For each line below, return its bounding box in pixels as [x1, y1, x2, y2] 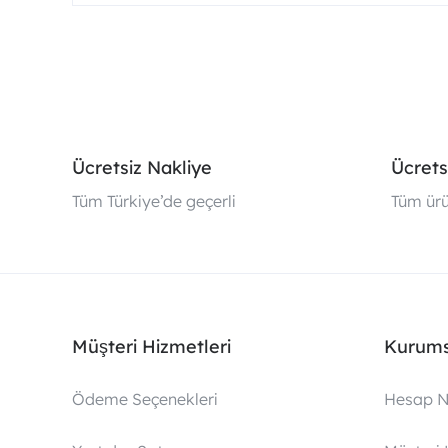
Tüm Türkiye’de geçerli [72, 191, 236, 211]
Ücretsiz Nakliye [72, 156, 212, 179]
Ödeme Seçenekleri [72, 389, 218, 409]
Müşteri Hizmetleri [72, 335, 231, 358]
